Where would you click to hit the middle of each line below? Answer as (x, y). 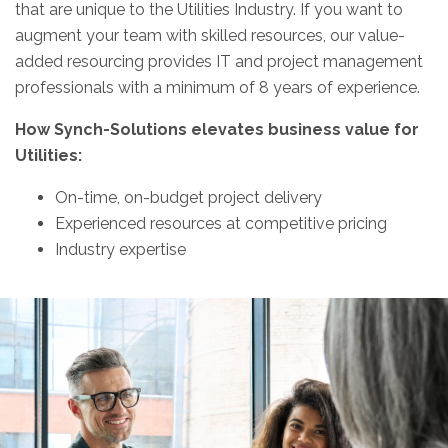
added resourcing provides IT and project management (219, 61)
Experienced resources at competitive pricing (221, 223)
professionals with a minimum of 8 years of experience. (217, 87)
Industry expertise (120, 249)
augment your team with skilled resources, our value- (210, 35)
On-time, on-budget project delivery (188, 197)
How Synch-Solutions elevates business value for (217, 129)
